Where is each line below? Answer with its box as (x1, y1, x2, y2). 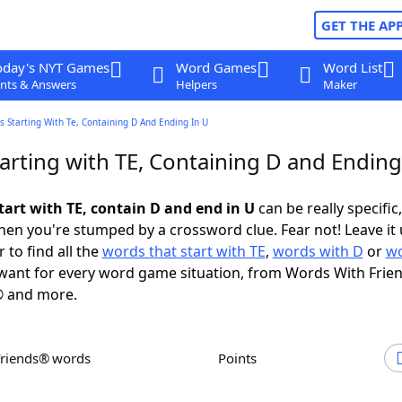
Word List (322, 58, 382, 76)
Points (226, 349, 257, 367)
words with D (272, 241, 363, 261)
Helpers (175, 76, 217, 92)
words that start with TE (101, 241, 266, 261)
